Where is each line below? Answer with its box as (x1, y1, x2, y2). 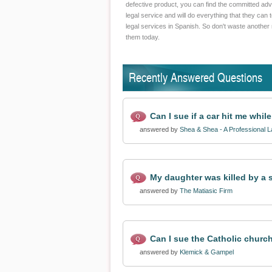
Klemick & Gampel (180, 248, 234, 256)
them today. (126, 33, 160, 41)
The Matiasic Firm (180, 187, 233, 194)
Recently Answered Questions (129, 69, 262, 86)
